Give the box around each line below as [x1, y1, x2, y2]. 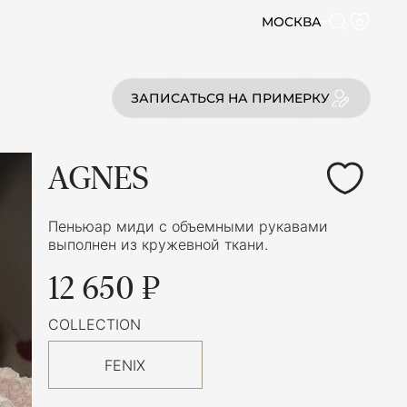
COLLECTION [48, 315, 141, 333]
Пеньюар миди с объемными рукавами [48, 217, 328, 235]
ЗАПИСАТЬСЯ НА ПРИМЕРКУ [131, 90, 330, 106]
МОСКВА [262, 14, 322, 30]
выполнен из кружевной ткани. [48, 235, 268, 253]
